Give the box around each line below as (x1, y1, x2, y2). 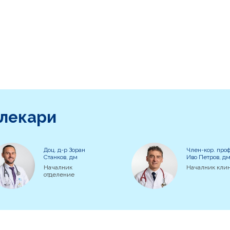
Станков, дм (44, 153, 78, 161)
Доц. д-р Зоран (44, 146, 86, 154)
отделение (44, 170, 75, 178)
